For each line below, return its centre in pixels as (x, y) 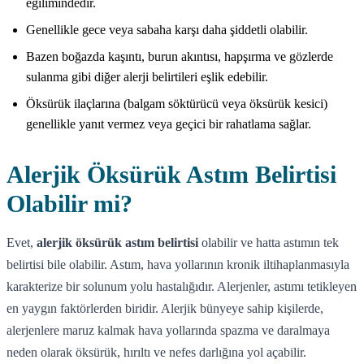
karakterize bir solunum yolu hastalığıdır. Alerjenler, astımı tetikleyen (182, 286)
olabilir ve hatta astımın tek (269, 242)
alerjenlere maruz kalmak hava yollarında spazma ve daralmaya (168, 330)
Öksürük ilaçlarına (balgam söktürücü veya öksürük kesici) (177, 103)
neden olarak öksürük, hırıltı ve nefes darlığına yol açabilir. (156, 352)
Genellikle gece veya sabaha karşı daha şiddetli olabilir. (167, 29)
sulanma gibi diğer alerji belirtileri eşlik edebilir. (147, 76)
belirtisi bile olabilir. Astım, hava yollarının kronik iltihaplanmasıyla (178, 264)
